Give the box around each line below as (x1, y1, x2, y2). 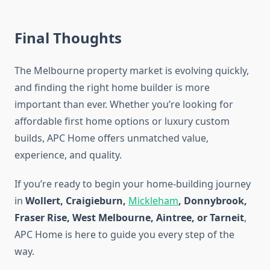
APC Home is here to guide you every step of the (14, 228, 234, 242)
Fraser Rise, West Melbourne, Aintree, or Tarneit (14, 211, 244, 225)
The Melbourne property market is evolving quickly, (14, 64, 249, 78)
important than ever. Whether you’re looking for (14, 98, 233, 111)
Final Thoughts (14, 28, 122, 48)
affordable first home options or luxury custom (14, 115, 230, 128)
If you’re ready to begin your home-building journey (14, 177, 251, 191)
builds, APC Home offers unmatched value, (14, 131, 209, 145)
